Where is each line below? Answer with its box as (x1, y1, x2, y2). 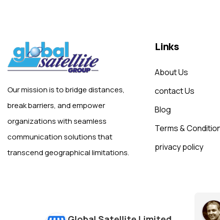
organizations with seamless (7, 115, 107, 126)
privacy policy (155, 141, 203, 152)
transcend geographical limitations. (7, 147, 129, 158)
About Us (155, 66, 188, 78)
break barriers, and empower (7, 100, 105, 110)
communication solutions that (7, 131, 112, 142)
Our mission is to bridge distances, (7, 84, 125, 95)
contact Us (155, 85, 194, 96)
